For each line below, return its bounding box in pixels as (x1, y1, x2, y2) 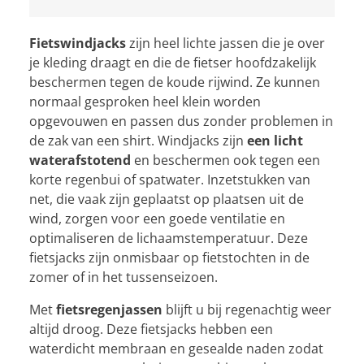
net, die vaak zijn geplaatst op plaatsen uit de (29, 189, 304, 208)
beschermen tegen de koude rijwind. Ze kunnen (29, 72, 320, 91)
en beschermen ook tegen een (131, 150, 320, 169)
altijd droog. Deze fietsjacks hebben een (29, 319, 273, 338)
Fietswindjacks (29, 33, 126, 52)
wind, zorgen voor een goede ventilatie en (29, 209, 285, 227)
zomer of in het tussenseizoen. (29, 267, 218, 286)
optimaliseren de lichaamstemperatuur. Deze (29, 228, 308, 247)
